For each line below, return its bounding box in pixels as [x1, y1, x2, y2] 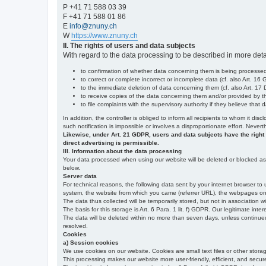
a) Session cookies [63, 239, 119, 246]
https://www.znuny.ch [71, 31, 138, 40]
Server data [63, 172, 97, 179]
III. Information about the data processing [63, 147, 182, 154]
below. [63, 164, 80, 171]
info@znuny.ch [69, 21, 117, 30]
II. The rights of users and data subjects [63, 41, 195, 50]
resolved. [63, 222, 88, 229]
